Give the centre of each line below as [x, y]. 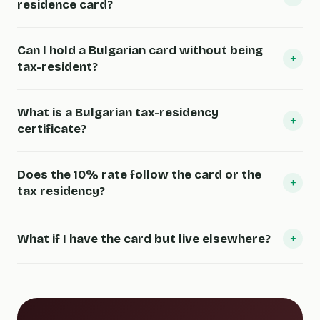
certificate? [52, 129]
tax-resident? [57, 67]
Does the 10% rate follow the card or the [139, 175]
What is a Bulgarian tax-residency [118, 112]
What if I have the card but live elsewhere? [144, 239]
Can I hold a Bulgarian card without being [140, 50]
